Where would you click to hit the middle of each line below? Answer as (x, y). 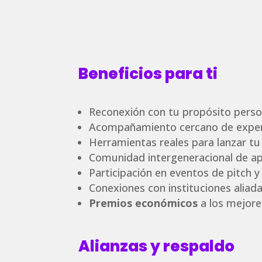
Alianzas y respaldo (157, 247)
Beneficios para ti (148, 73)
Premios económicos (144, 203)
